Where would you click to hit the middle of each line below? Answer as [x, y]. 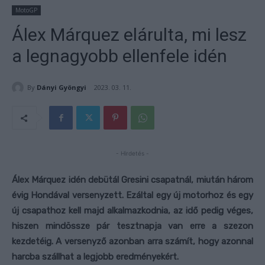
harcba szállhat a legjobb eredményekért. [95, 257]
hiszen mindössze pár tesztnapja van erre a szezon [132, 226]
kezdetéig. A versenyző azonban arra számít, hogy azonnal [132, 242]
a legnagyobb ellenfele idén [119, 56]
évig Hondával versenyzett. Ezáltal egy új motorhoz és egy [132, 195]
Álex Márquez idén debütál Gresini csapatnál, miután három [132, 180]
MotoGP [26, 10]
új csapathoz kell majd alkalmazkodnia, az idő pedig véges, [132, 211]
